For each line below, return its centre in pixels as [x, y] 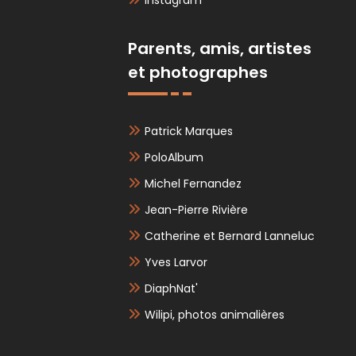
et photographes [198, 72]
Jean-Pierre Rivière [197, 210]
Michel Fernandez [193, 184]
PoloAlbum [174, 157]
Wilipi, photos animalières [215, 315]
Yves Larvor [176, 262]
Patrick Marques [189, 131]
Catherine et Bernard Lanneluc [230, 236]
